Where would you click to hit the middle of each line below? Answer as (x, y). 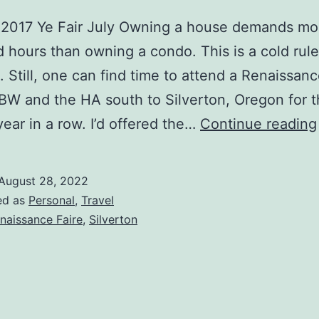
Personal (52, 200)
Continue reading (258, 124)
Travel (98, 200)
